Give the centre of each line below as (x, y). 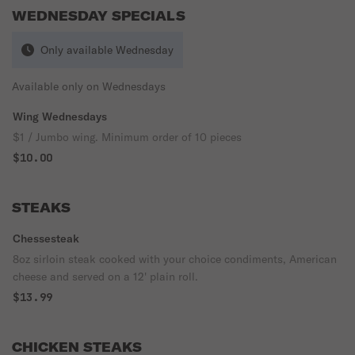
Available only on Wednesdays (89, 86)
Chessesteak (46, 239)
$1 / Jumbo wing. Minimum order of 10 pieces (127, 137)
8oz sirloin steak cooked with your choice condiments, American (175, 259)
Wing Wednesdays (60, 116)
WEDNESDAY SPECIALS (99, 16)
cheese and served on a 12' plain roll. (105, 277)
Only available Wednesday (107, 50)
